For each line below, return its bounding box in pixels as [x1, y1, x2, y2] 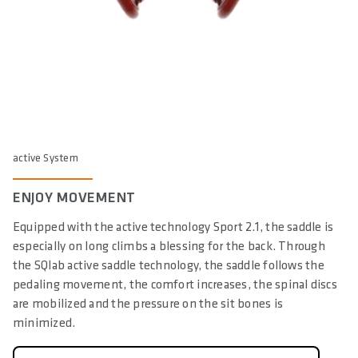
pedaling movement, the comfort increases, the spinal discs [13, 277, 337, 293]
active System [13, 151, 78, 165]
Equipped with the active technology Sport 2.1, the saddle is [13, 220, 334, 236]
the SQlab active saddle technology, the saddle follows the [13, 258, 324, 274]
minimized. [13, 316, 76, 332]
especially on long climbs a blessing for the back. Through [13, 239, 325, 255]
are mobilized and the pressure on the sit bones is [13, 296, 283, 312]
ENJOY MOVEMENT [13, 189, 137, 207]
